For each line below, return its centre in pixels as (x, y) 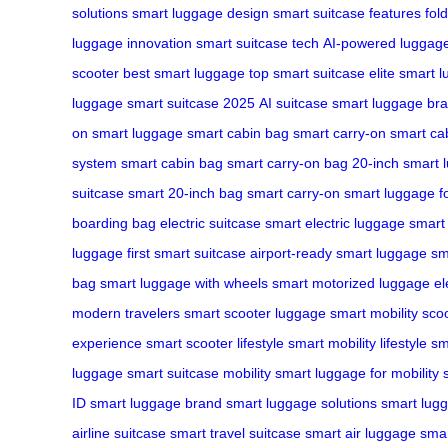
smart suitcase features (347, 12)
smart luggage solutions (301, 402)
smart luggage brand (156, 402)
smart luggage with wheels (184, 282)
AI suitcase (293, 102)
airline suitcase (119, 432)
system (94, 162)
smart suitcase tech (257, 42)
